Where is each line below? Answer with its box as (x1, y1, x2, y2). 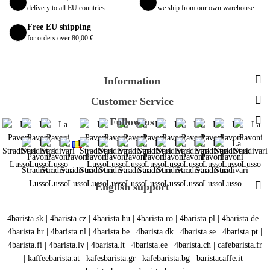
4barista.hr (8, 227, 44, 236)
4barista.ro (137, 213, 173, 223)
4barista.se (180, 227, 216, 236)
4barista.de (222, 213, 259, 223)
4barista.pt (222, 227, 258, 236)
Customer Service (90, 95, 174, 107)
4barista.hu (93, 213, 130, 223)
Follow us (110, 115, 154, 128)
